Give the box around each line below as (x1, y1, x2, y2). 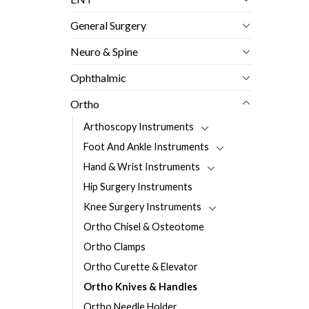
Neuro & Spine (70, 44, 138, 58)
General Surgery (70, 18, 146, 32)
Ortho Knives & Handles (83, 280, 197, 292)
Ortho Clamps (83, 240, 146, 252)
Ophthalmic (70, 70, 126, 84)
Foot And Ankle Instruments (83, 140, 209, 152)
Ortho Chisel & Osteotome (83, 220, 204, 232)
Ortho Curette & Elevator (83, 260, 198, 272)
